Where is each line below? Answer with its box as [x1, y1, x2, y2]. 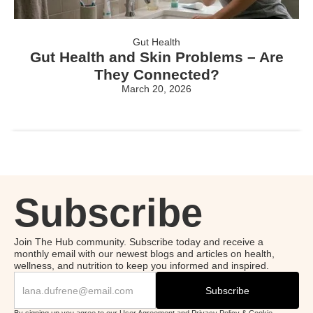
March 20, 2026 [122, 82, 191, 94]
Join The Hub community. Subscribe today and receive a [14, 236, 263, 248]
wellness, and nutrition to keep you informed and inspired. [14, 260, 269, 272]
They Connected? [94, 66, 219, 82]
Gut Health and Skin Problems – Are [29, 48, 284, 65]
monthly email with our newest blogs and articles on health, [14, 248, 275, 260]
